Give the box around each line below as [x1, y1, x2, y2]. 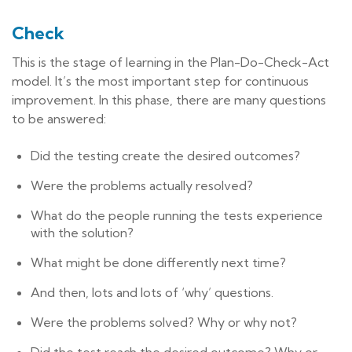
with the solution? [31, 225, 134, 241]
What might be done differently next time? [31, 255, 286, 271]
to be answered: [12, 111, 106, 127]
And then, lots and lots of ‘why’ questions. [31, 284, 273, 301]
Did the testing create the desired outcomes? [31, 148, 300, 164]
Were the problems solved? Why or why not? [31, 314, 297, 331]
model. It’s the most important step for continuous [12, 73, 309, 90]
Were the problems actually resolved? [31, 178, 253, 194]
